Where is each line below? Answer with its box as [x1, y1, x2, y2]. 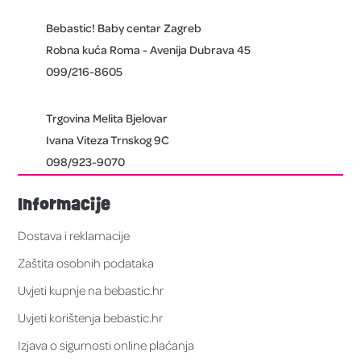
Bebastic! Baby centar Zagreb [46, 19, 202, 35]
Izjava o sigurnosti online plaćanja [18, 337, 195, 354]
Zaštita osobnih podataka [18, 255, 155, 272]
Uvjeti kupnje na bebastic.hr [18, 282, 164, 299]
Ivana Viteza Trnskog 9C [46, 132, 170, 147]
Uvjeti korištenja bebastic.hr [18, 309, 164, 326]
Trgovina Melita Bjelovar [46, 110, 168, 126]
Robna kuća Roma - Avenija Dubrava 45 [46, 41, 251, 56]
